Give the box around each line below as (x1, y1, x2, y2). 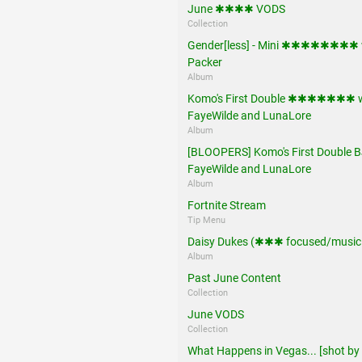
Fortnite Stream (187, 198, 266, 212)
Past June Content (187, 271, 281, 284)
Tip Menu (187, 214, 225, 225)
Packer (187, 55, 222, 69)
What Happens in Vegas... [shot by (187, 343, 360, 357)
